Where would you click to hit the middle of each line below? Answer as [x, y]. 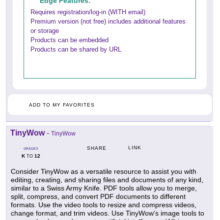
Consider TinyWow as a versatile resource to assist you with [104, 172]
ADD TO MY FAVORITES [62, 105]
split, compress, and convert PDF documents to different [98, 197]
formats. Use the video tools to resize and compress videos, [104, 205]
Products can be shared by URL [76, 50]
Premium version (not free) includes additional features [108, 22]
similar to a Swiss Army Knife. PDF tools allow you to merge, [104, 188]
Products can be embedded [69, 40]
